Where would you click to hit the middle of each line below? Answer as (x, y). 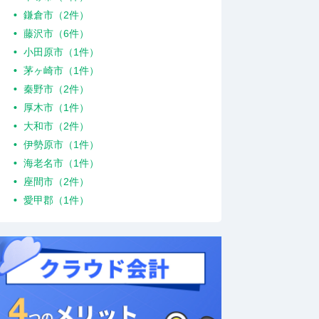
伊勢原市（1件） (62, 145)
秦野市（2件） (57, 89)
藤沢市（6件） (57, 33)
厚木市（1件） (57, 108)
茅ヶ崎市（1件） (62, 70)
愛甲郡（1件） (57, 200)
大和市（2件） (57, 126)
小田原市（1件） (62, 52)
